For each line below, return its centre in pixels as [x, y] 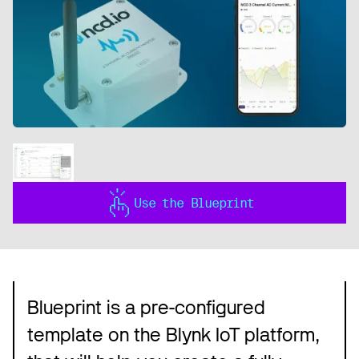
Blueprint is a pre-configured [146, 308]
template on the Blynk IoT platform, [173, 335]
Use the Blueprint [194, 203]
